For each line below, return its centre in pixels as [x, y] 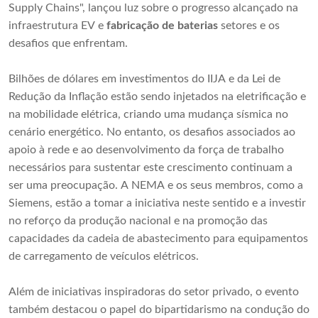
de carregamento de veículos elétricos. [104, 257]
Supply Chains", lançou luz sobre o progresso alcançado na [153, 8]
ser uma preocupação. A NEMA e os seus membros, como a [156, 186]
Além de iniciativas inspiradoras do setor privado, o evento [154, 292]
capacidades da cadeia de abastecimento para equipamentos [158, 239]
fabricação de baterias [162, 26]
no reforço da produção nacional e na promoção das [138, 221]
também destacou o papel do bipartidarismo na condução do [159, 310]
